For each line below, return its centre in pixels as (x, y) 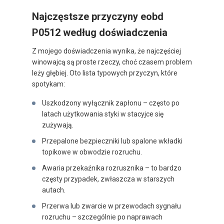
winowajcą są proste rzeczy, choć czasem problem (112, 62)
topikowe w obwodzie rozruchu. (92, 152)
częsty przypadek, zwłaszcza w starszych (108, 179)
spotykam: (48, 84)
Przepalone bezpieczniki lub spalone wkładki (112, 141)
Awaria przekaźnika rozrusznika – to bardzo (112, 168)
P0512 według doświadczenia (100, 33)
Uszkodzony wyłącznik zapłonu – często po (111, 103)
